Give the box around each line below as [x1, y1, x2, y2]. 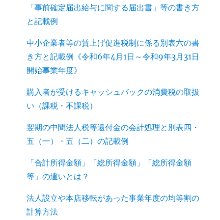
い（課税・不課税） [27, 100, 98, 110]
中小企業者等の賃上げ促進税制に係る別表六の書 [27, 37, 200, 48]
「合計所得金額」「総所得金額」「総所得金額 [27, 157, 192, 167]
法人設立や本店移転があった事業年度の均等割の [27, 192, 200, 203]
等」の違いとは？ [27, 171, 90, 181]
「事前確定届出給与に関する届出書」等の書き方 [27, 2, 200, 12]
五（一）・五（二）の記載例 [27, 136, 129, 146]
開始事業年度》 [27, 65, 82, 75]
